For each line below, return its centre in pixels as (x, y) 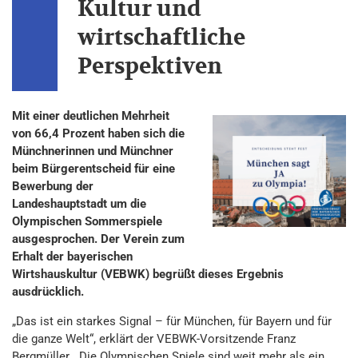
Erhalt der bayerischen (72, 257)
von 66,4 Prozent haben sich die (98, 133)
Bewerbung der (53, 186)
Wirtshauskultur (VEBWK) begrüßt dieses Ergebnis (148, 274)
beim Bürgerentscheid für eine (93, 169)
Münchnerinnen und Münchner (93, 151)
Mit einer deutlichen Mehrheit (91, 116)
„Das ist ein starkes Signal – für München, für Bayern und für (172, 321)
